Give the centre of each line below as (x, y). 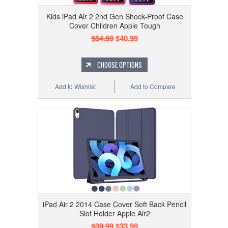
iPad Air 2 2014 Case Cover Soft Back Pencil (115, 204)
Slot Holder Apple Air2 (115, 213)
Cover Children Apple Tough (115, 26)
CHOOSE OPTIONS (120, 65)
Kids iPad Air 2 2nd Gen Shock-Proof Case (115, 17)
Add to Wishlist (76, 87)
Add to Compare (153, 87)
